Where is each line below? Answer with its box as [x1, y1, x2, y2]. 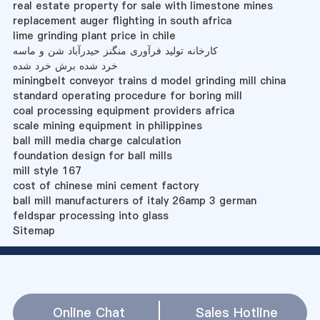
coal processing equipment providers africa [12, 103, 234, 118]
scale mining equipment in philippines [12, 118, 202, 133]
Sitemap [12, 223, 55, 238]
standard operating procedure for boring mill [12, 88, 242, 103]
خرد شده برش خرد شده [12, 58, 118, 73]
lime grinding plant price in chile [12, 28, 176, 43]
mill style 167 [12, 163, 81, 178]
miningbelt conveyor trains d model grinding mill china [12, 73, 286, 88]
